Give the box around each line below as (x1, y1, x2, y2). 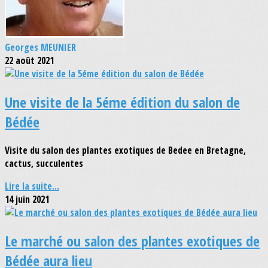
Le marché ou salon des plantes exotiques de (5, 230, 260, 251)
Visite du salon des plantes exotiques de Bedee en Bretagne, (5, 144, 246, 157)
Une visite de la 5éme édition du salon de (5, 92, 240, 112)
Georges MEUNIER (5, 41, 76, 54)
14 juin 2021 (5, 193, 49, 206)
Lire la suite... (5, 179, 59, 193)
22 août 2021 (5, 54, 54, 68)
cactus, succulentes (5, 157, 83, 170)
